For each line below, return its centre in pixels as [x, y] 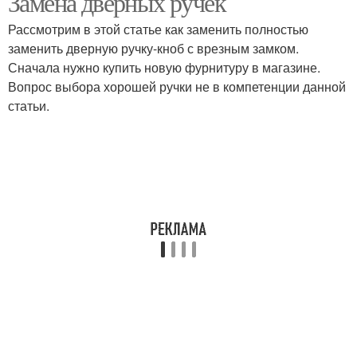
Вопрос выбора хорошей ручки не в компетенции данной [177, 86]
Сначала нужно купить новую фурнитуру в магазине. [164, 67]
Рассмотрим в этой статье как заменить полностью [158, 29]
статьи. [29, 106]
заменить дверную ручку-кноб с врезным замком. [153, 48]
